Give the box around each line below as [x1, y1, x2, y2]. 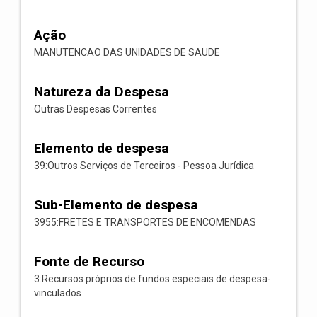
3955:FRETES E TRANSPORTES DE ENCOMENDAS [34, 217, 256, 228]
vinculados [34, 287, 81, 299]
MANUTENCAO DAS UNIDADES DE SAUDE [34, 47, 220, 58]
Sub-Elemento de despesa [34, 197, 198, 213]
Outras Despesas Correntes [34, 103, 157, 115]
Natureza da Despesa [34, 83, 169, 100]
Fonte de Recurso [34, 253, 144, 270]
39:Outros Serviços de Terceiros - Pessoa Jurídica [34, 160, 254, 171]
